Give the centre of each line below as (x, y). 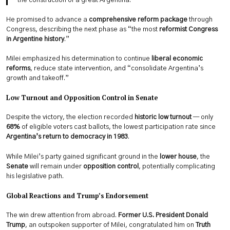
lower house (178, 157)
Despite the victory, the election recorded (70, 118)
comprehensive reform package (138, 20)
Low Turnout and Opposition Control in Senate (82, 98)
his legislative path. (35, 176)
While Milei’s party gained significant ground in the (83, 157)
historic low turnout (163, 118)
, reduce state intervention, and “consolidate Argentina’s (117, 69)
